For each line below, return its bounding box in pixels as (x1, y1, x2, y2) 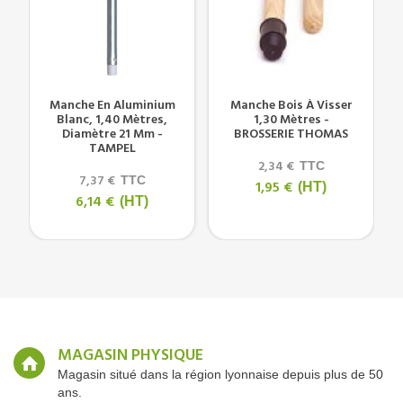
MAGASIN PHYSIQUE (58, 343, 203, 370)
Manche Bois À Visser (229, 95, 353, 117)
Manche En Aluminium (49, 95, 175, 117)
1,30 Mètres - (253, 110, 329, 131)
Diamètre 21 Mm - (61, 124, 163, 146)
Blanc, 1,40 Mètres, (57, 110, 167, 131)
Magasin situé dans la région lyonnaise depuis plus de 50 (58, 367, 383, 382)
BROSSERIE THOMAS (234, 124, 348, 146)
